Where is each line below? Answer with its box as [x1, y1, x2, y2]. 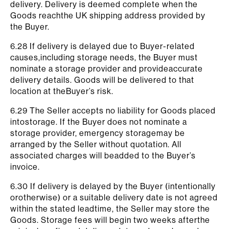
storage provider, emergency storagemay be [10, 128, 185, 138]
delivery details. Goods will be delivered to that [10, 75, 194, 85]
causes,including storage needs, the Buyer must [10, 52, 198, 62]
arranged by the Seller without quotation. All [10, 139, 181, 149]
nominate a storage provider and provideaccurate [10, 63, 203, 74]
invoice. [10, 162, 40, 172]
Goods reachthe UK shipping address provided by [10, 10, 205, 20]
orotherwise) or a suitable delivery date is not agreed [10, 192, 218, 202]
